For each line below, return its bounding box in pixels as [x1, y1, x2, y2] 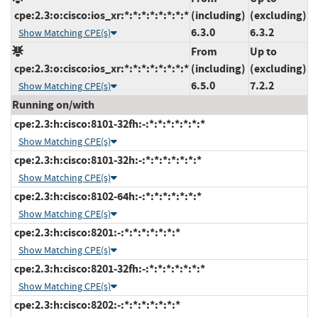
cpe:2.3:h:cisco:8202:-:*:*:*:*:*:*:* [12, 297, 180, 312]
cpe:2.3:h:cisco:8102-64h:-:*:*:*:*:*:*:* [12, 188, 202, 204]
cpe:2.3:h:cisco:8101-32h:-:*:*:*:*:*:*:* [12, 152, 202, 168]
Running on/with [12, 97, 94, 112]
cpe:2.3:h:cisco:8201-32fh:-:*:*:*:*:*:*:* [12, 261, 205, 276]
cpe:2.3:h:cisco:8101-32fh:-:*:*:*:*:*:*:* [12, 116, 205, 131]
